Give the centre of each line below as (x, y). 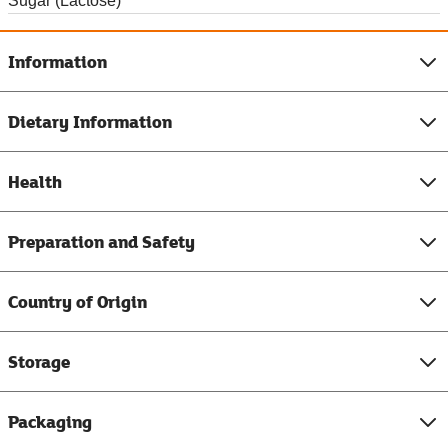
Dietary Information (90, 122)
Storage (39, 362)
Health (35, 182)
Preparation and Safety (101, 242)
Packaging (50, 422)
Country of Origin (77, 302)
